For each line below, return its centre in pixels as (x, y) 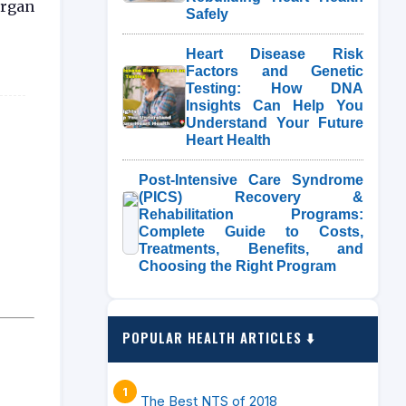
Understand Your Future (275, 123)
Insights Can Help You (275, 106)
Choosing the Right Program (237, 266)
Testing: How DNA (275, 88)
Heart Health (228, 140)
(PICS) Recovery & (251, 197)
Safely (207, 14)
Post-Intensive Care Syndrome (251, 180)
